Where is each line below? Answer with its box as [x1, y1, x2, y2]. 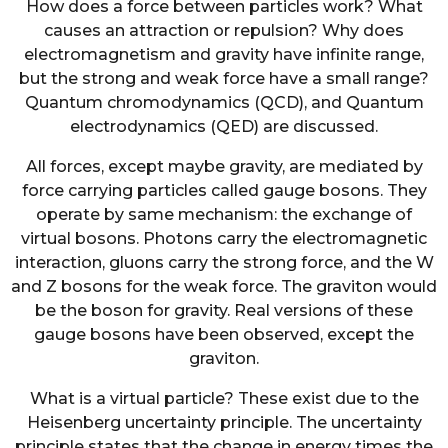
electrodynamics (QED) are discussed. [70, 116, 378, 136]
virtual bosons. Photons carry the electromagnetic [21, 229, 427, 249]
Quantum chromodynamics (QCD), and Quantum [24, 92, 424, 112]
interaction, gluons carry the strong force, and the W [14, 253, 434, 273]
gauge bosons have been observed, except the [34, 325, 414, 345]
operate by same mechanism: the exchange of [36, 205, 412, 225]
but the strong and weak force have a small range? [19, 68, 429, 88]
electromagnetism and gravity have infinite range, [24, 44, 424, 64]
